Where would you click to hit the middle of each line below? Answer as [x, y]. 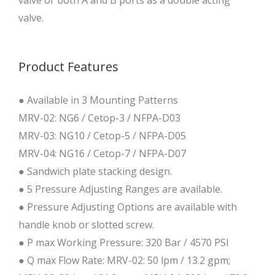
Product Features [68, 67]
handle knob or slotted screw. [86, 225]
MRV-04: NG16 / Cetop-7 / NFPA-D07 [102, 154]
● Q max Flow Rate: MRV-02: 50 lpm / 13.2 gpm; [124, 261]
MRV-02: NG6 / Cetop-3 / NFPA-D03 [99, 118]
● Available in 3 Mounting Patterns [98, 100]
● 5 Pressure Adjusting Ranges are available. [120, 189]
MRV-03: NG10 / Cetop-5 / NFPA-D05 [102, 136]
